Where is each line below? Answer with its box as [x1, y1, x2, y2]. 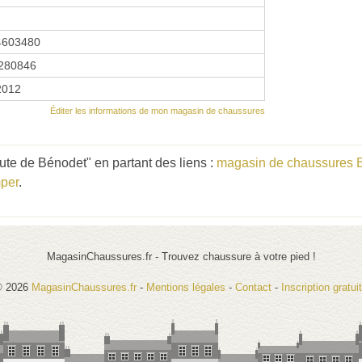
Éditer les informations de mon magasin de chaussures [50, 105, 265, 116]
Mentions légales [146, 280, 225, 293]
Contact [235, 280, 271, 293]
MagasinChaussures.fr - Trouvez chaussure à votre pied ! [46, 250, 316, 263]
